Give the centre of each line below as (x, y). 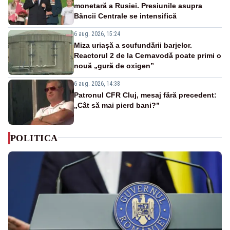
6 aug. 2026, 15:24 (97, 34)
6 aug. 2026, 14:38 (97, 83)
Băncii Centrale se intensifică (125, 16)
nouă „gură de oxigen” (114, 65)
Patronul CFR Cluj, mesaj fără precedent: (145, 95)
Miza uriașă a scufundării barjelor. (133, 45)
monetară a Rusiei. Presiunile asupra (138, 5)
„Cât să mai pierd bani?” (117, 105)
